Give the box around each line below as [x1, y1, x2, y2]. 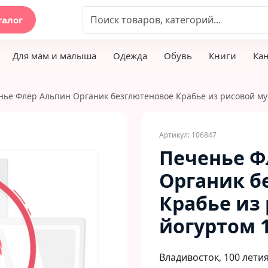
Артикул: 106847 [159, 130, 217, 140]
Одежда [113, 50, 147, 62]
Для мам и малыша [13, 50, 96, 62]
